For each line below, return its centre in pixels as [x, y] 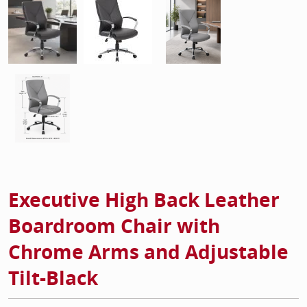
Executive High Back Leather [144, 200]
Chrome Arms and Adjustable [148, 252]
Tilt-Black [53, 278]
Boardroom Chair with [114, 226]
